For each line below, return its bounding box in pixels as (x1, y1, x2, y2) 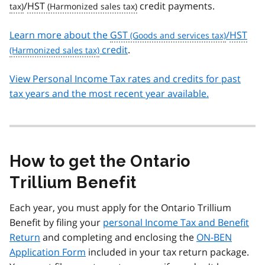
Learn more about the (9, 28, 110, 42)
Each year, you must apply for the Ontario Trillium (9, 201, 231, 215)
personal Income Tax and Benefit (103, 216, 249, 230)
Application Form (9, 245, 86, 259)
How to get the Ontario (9, 152, 190, 171)
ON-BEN (196, 231, 232, 244)
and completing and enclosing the (40, 231, 196, 244)
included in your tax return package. (86, 245, 249, 259)
